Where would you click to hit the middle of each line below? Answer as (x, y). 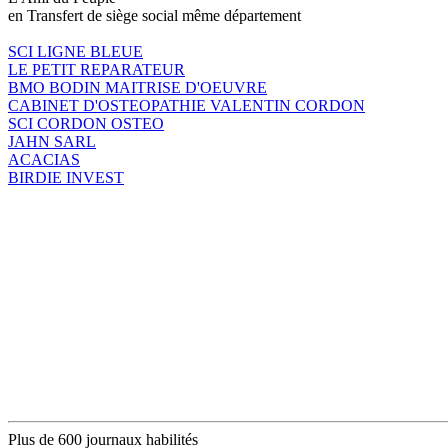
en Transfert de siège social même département (154, 15)
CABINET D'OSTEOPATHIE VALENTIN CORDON (186, 105)
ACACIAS (44, 159)
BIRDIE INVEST (66, 177)
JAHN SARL (52, 141)
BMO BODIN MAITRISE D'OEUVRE (137, 87)
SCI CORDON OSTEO (86, 123)
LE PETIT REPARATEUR (96, 69)
